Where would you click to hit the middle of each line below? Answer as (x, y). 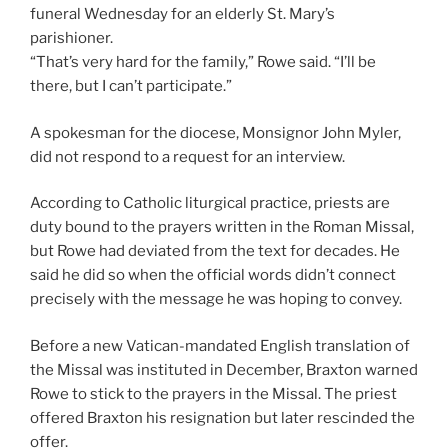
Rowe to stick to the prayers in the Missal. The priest (213, 393)
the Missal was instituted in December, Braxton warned (224, 369)
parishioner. (71, 38)
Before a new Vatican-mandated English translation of (220, 345)
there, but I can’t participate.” (131, 86)
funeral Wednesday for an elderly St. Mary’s (182, 14)
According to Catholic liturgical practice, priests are (210, 203)
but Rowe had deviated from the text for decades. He (215, 251)
